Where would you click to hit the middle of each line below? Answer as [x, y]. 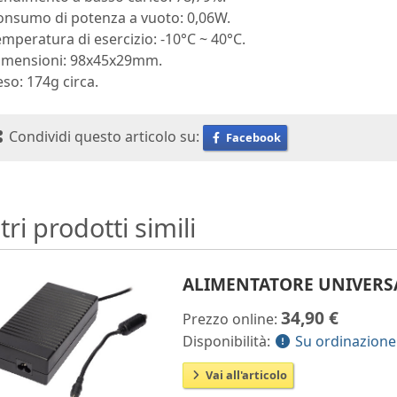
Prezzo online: [232, 319]
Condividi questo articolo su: [105, 136]
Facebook [253, 137]
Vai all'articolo [245, 375]
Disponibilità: [229, 341]
